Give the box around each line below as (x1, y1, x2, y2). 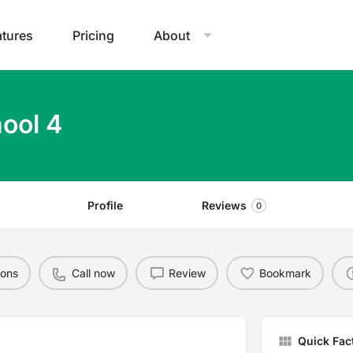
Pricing (72, 27, 114, 43)
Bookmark (258, 266, 311, 280)
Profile (87, 199, 123, 212)
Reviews (201, 199, 247, 212)
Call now (71, 266, 115, 280)
